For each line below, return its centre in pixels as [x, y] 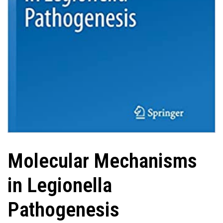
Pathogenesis [63, 210]
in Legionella [60, 185]
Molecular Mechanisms [102, 161]
